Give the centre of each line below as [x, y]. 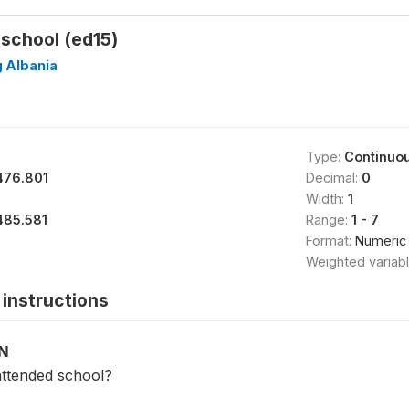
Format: [330, 241]
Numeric [380, 241]
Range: [328, 220]
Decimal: [333, 178]
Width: [326, 199]
